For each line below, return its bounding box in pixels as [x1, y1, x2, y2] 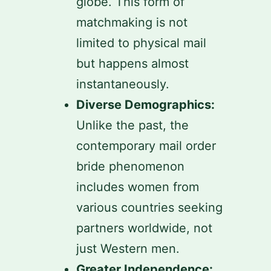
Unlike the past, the [76, 118, 189, 132]
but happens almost [76, 56, 189, 71]
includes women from [76, 180, 199, 194]
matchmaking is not [76, 15, 188, 30]
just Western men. [76, 241, 180, 256]
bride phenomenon [76, 159, 184, 174]
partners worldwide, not [76, 221, 212, 235]
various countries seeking [76, 200, 223, 215]
